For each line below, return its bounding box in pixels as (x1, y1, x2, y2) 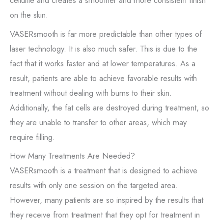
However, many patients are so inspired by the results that (10, 193, 203, 206)
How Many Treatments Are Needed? (10, 149, 135, 162)
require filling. (10, 131, 55, 143)
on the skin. (10, 9, 48, 21)
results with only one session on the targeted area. (10, 179, 178, 191)
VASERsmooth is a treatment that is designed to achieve (10, 164, 197, 176)
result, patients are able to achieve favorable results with (10, 72, 197, 84)
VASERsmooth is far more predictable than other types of (10, 27, 202, 40)
